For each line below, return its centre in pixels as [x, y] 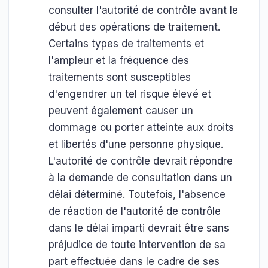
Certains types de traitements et [126, 44]
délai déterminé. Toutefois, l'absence [137, 194]
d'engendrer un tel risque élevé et [130, 94]
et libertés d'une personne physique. [136, 144]
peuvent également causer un [121, 111]
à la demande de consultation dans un [140, 178]
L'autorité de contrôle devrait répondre [141, 161]
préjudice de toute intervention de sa [137, 245]
